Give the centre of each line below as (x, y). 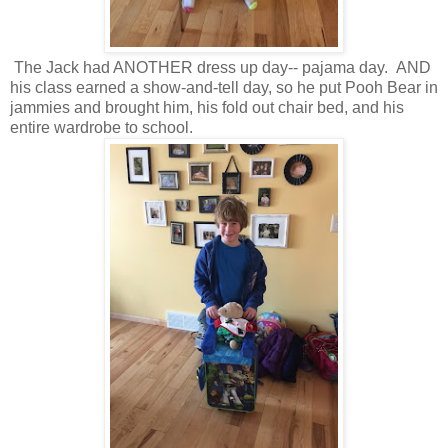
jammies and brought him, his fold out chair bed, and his (207, 107)
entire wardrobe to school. (101, 127)
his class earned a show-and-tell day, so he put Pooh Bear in (224, 87)
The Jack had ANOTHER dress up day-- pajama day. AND (220, 67)
